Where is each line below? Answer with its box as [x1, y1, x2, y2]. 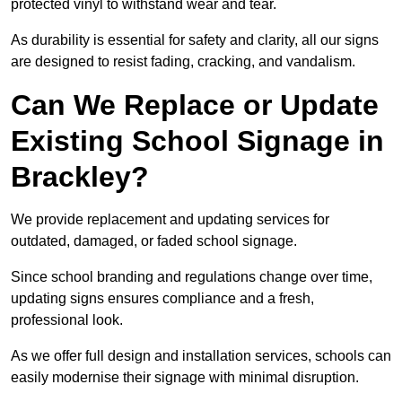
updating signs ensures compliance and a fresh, [11, 291, 314, 307]
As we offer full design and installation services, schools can [11, 348, 391, 364]
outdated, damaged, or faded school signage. [11, 233, 301, 249]
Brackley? [11, 161, 149, 194]
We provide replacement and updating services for [11, 212, 329, 228]
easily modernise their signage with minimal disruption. [11, 370, 359, 386]
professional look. [11, 312, 127, 328]
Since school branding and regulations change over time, [11, 269, 372, 285]
